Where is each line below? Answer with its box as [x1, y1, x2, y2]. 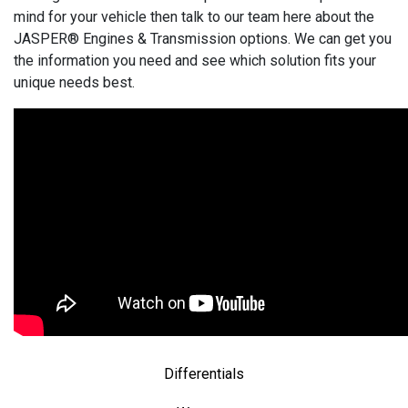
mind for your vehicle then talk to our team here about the [14, 7, 374, 25]
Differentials [164, 364, 244, 382]
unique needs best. [14, 73, 138, 91]
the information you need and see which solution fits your [14, 51, 376, 69]
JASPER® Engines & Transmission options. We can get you [14, 29, 392, 47]
